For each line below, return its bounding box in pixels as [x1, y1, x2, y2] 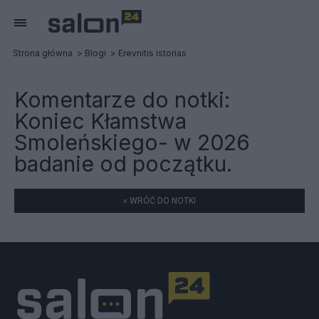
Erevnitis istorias [118, 48, 187, 58]
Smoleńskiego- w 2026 [14, 130, 250, 155]
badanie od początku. [14, 151, 232, 177]
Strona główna [13, 48, 73, 58]
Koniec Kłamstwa [14, 108, 187, 134]
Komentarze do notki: [14, 87, 230, 113]
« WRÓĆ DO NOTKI [123, 196, 196, 206]
